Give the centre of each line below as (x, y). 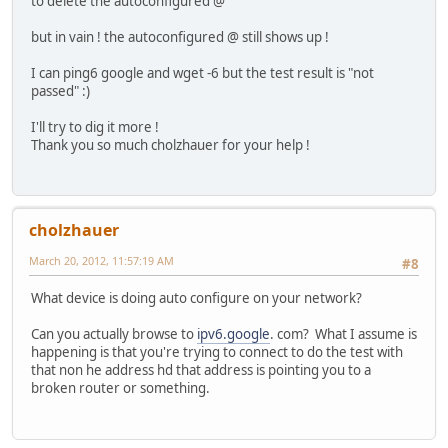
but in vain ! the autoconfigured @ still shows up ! (180, 36)
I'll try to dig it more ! (95, 126)
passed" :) (60, 90)
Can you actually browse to (114, 334)
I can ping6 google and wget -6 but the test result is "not (202, 72)
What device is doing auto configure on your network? (198, 298)
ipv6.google (233, 334)
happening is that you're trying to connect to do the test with (217, 352)
